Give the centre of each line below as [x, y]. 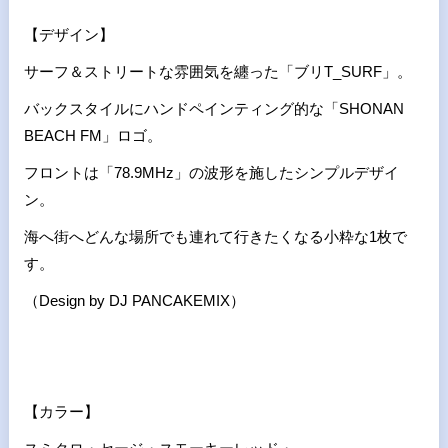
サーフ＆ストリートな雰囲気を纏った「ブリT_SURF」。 [217, 71]
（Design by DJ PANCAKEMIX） [134, 300]
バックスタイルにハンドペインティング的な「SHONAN [213, 108]
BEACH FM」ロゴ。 [92, 135]
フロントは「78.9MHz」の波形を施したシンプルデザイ [211, 172]
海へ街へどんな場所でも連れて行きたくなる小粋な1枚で [215, 236]
